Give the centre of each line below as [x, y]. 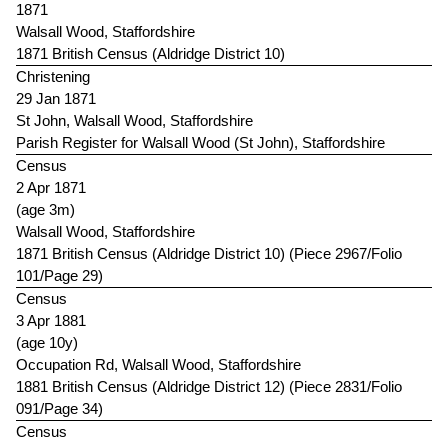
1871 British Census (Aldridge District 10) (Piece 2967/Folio [209, 254]
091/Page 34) [59, 409]
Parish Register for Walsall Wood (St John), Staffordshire [200, 143]
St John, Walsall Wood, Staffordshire [134, 121]
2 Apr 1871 [51, 188]
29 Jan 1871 [56, 99]
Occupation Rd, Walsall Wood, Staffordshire [158, 365]
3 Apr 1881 [51, 321]
